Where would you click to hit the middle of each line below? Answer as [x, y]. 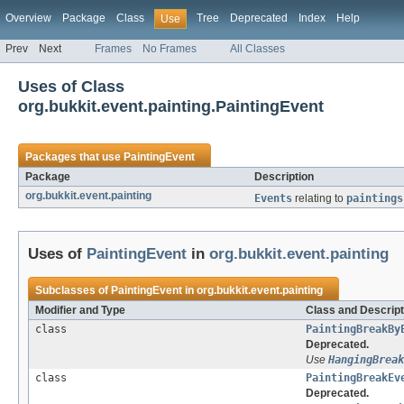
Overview [28, 18]
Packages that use [74, 157]
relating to [319, 199]
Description [284, 177]
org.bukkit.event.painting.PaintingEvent [171, 106]
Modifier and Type [80, 311]
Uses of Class [71, 87]
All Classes [257, 49]
